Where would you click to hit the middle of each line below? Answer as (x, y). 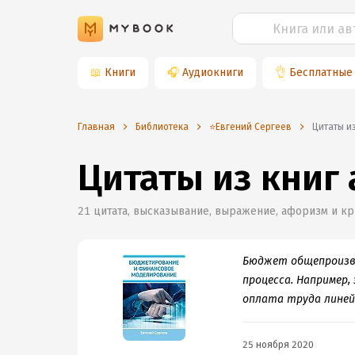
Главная (96, 127)
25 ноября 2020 (278, 345)
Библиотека (162, 127)
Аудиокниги (213, 73)
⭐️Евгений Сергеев (250, 127)
